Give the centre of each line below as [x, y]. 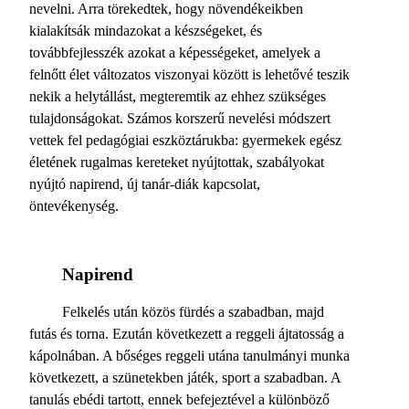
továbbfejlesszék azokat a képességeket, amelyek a [175, 52]
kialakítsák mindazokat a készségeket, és [146, 31]
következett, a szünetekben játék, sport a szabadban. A [185, 378]
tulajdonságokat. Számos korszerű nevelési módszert [180, 118]
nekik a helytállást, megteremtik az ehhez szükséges [178, 96]
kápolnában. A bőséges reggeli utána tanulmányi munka [189, 356]
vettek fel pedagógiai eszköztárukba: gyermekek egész [185, 140]
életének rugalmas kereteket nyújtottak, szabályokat [177, 162]
